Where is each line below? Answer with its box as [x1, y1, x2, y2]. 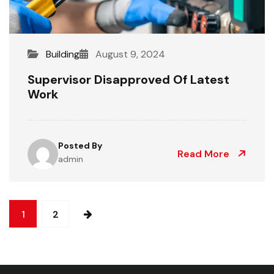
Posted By [58, 139, 102, 151]
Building [46, 47, 80, 61]
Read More [177, 147, 232, 160]
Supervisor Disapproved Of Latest [28, 71, 229, 87]
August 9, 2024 [93, 47, 165, 61]
